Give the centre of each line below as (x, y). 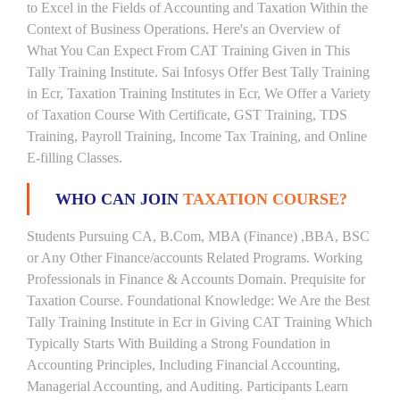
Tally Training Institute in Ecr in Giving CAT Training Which (200, 322)
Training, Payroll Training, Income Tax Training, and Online (197, 136)
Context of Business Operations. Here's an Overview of (183, 29)
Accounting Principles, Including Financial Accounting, (183, 365)
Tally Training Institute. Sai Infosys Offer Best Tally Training (198, 72)
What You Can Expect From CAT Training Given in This (188, 50)
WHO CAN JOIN (119, 199)
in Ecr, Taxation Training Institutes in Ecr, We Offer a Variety (199, 93)
